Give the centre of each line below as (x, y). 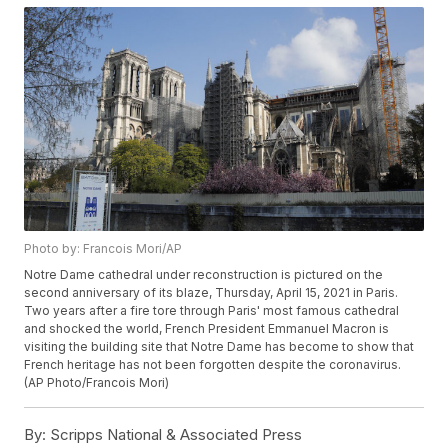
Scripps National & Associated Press (174, 435)
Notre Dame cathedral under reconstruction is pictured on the (204, 275)
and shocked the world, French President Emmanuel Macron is (207, 329)
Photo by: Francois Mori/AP (103, 249)
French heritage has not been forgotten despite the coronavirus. (213, 365)
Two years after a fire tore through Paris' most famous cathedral (212, 311)
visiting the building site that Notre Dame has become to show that (219, 347)
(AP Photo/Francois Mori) (97, 383)
